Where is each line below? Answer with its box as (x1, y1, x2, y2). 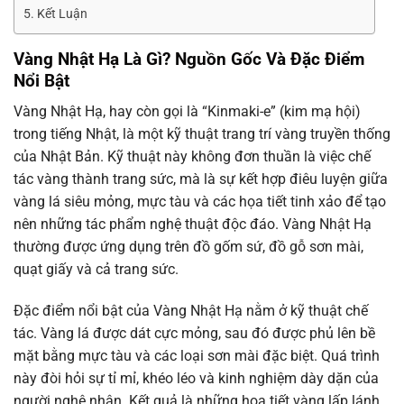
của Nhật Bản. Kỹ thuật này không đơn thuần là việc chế (14, 148, 371, 166)
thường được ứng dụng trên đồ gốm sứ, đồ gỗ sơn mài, (14, 238, 363, 256)
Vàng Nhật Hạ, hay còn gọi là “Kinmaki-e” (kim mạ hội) (14, 103, 361, 121)
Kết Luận (36, 5, 87, 22)
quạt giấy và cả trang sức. (14, 261, 179, 279)
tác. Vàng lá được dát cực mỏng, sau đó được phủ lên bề (14, 325, 375, 343)
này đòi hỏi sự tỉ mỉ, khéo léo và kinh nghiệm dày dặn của (14, 370, 379, 388)
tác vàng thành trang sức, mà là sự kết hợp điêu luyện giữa (14, 170, 388, 188)
